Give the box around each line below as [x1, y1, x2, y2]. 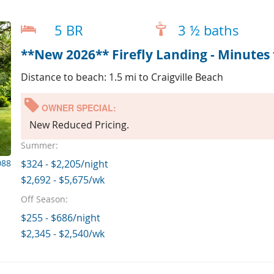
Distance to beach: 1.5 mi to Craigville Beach [20, 70, 223, 84]
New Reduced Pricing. [29, 117, 129, 131]
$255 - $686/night [20, 210, 100, 224]
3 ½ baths [177, 21, 239, 40]
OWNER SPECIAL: [39, 101, 116, 114]
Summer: [20, 139, 58, 151]
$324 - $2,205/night [20, 157, 108, 171]
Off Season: [20, 193, 68, 205]
